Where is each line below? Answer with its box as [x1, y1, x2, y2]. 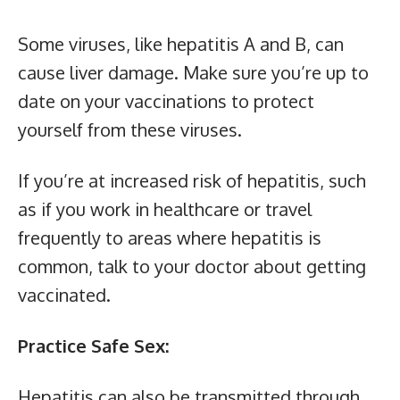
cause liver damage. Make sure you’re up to [18, 61, 369, 85]
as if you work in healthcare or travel [18, 197, 312, 221]
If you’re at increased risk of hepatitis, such [18, 169, 366, 193]
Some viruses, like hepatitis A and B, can [18, 32, 344, 56]
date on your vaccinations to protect [18, 89, 314, 113]
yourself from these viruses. [18, 118, 242, 142]
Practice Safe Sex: [18, 334, 169, 358]
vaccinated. [18, 283, 111, 307]
